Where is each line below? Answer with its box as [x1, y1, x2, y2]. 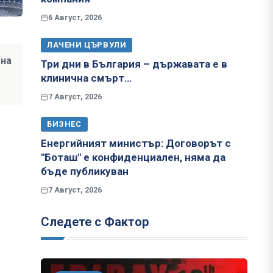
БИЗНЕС [47, 119, 82, 129]
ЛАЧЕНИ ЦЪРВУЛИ [47, 40, 127, 50]
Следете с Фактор [41, 214, 149, 230]
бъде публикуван [41, 165, 129, 178]
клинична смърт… [41, 72, 132, 85]
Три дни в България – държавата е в [41, 58, 227, 71]
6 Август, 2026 [48, 13, 102, 23]
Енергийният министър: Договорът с [41, 137, 231, 150]
